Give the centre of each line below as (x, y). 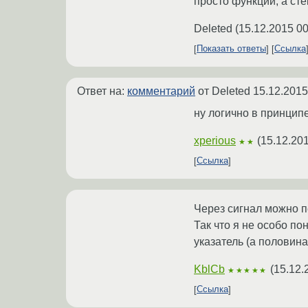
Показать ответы (231, 49)
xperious (215, 140)
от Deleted (224, 91)
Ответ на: (102, 91)
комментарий (161, 91)
